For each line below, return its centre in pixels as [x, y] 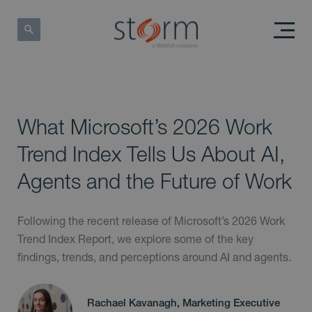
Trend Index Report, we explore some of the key [135, 239]
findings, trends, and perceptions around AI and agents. [154, 257]
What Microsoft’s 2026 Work [145, 127]
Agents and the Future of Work [155, 181]
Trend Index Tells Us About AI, [151, 154]
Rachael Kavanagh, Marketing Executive [184, 302]
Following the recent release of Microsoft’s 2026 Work [151, 221]
